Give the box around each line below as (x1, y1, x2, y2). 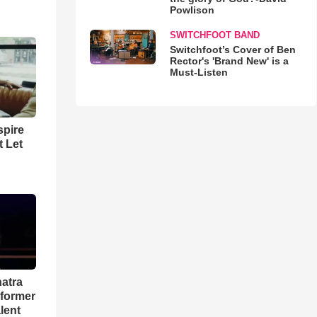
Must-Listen (169, 67, 228, 78)
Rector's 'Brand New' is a (169, 55, 289, 67)
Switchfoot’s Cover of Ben (169, 44, 296, 55)
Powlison (169, 4, 214, 16)
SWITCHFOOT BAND (169, 30, 260, 40)
